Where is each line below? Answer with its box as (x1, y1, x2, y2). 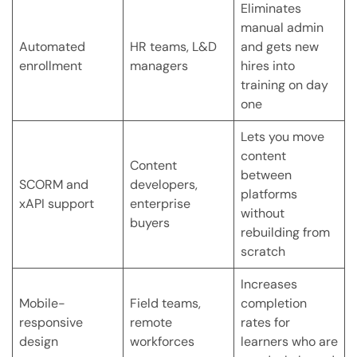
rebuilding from (241, 224, 330, 241)
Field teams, (130, 295, 201, 312)
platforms (241, 186, 297, 203)
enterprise (130, 195, 190, 213)
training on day (241, 76, 328, 94)
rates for (241, 314, 290, 331)
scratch (241, 243, 285, 261)
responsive (19, 314, 83, 331)
